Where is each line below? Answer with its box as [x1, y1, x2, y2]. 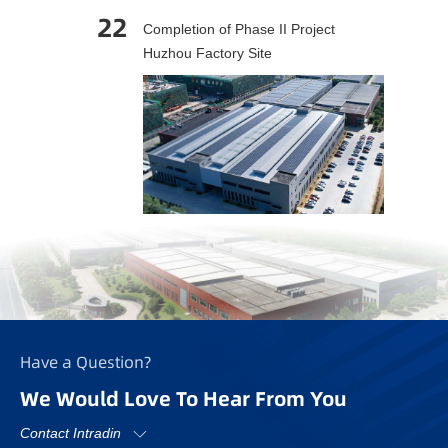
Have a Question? [20, 350, 151, 374]
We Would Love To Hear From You [20, 383, 347, 414]
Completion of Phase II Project [143, 20, 335, 37]
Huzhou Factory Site [143, 44, 272, 61]
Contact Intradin [20, 425, 121, 442]
